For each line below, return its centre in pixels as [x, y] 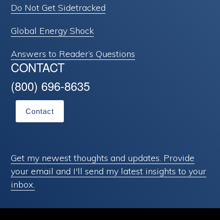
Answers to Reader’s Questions [73, 54]
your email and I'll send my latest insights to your [109, 171]
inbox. [23, 184]
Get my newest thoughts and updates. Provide [103, 158]
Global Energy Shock [53, 30]
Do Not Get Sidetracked [58, 7]
